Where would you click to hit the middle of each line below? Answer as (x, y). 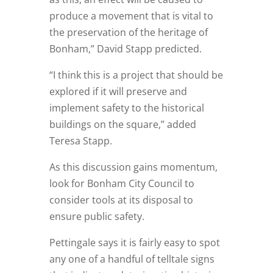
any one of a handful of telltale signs (132, 259)
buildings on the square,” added (122, 125)
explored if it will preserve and (118, 92)
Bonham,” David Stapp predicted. (125, 49)
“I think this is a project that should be (136, 75)
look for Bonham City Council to (122, 184)
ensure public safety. (97, 217)
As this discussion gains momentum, (133, 167)
